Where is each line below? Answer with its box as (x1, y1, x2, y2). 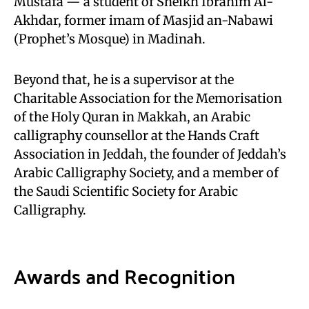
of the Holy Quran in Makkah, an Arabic (14, 109, 250, 125)
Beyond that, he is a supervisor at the (14, 72, 234, 88)
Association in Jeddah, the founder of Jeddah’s (14, 146, 286, 162)
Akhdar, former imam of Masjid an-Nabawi (14, 12, 273, 28)
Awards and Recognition (14, 257, 235, 295)
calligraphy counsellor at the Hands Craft (14, 128, 259, 143)
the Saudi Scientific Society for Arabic (14, 183, 238, 199)
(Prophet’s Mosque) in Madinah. (14, 31, 206, 47)
